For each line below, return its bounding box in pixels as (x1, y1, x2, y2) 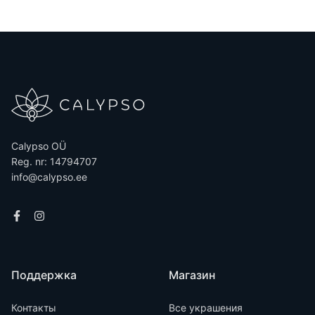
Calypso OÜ (11, 140, 66, 152)
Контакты (11, 302, 56, 314)
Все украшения (169, 302, 243, 314)
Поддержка (11, 268, 77, 282)
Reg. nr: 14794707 (11, 155, 97, 167)
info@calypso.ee (11, 171, 87, 183)
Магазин (169, 268, 215, 282)
